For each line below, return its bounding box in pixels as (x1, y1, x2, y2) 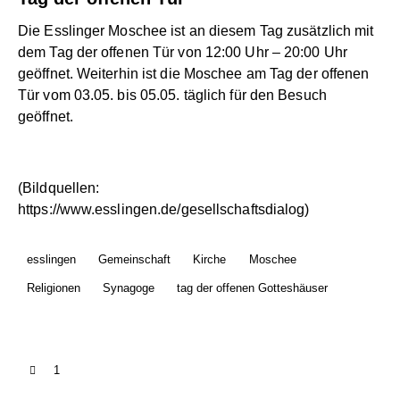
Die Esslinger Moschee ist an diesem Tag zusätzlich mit (18, 23, 374, 39)
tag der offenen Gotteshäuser (177, 280, 329, 295)
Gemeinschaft (98, 253, 171, 267)
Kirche (193, 253, 227, 267)
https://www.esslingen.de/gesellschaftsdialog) (18, 202, 310, 218)
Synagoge (103, 280, 155, 295)
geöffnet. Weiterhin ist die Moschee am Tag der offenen (18, 66, 370, 82)
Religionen (27, 280, 80, 295)
